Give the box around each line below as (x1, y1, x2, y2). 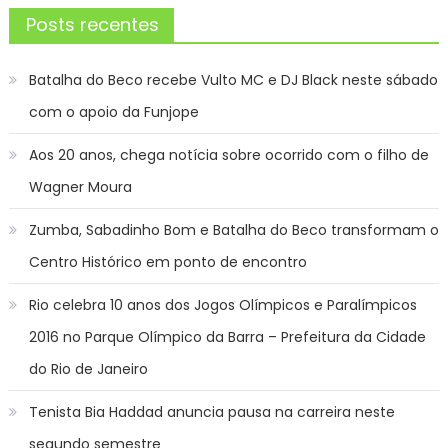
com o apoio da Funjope (28, 101, 199, 122)
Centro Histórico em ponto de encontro (28, 251, 307, 272)
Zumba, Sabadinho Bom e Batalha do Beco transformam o (28, 219, 439, 240)
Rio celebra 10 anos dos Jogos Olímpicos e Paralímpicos (28, 294, 417, 315)
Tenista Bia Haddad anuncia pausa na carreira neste (28, 401, 395, 422)
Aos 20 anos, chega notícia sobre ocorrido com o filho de (28, 144, 429, 165)
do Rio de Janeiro (28, 358, 148, 379)
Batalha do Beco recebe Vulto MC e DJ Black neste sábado (28, 69, 438, 90)
